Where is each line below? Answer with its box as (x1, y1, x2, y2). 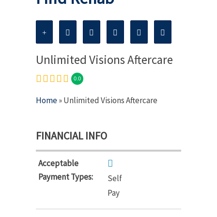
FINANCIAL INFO (36, 128, 107, 142)
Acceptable (38, 157, 78, 169)
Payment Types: (38, 171, 93, 182)
